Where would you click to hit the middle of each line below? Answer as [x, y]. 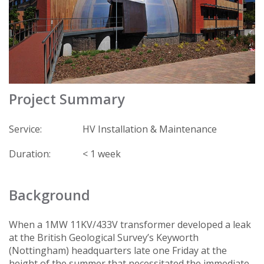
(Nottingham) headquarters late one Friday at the [118, 251]
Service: [25, 129]
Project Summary [67, 99]
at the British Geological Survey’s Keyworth [104, 238]
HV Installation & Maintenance [150, 129]
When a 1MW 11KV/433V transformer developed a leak [130, 225]
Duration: [30, 154]
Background [49, 195]
